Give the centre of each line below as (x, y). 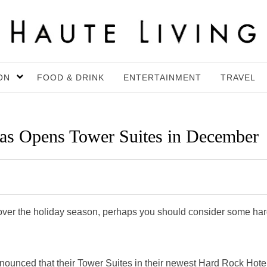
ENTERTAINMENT (162, 77)
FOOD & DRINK (71, 77)
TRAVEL (238, 77)
